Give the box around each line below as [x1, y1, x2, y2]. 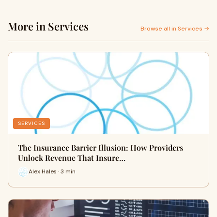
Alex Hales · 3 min [29, 168, 76, 176]
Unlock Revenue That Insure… [18, 152, 125, 163]
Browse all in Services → [140, 24, 209, 32]
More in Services [8, 18, 89, 33]
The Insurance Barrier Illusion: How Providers [18, 142, 183, 153]
